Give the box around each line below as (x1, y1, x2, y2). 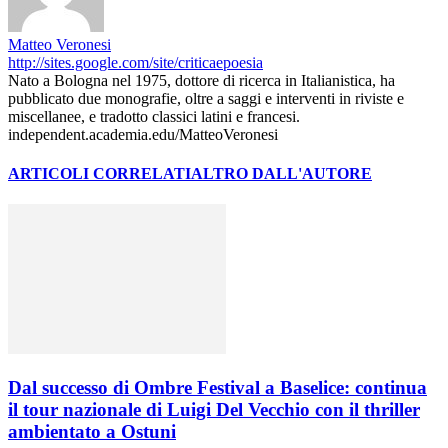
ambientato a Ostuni (8, 421, 176, 443)
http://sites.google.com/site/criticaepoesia (8, 53, 263, 71)
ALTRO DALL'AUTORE (191, 165, 372, 183)
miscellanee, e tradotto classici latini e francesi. (8, 107, 300, 125)
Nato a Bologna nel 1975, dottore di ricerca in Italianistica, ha (8, 71, 395, 89)
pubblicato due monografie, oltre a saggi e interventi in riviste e (8, 89, 404, 107)
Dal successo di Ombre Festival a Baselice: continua (8, 377, 427, 399)
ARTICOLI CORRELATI (8, 165, 191, 183)
